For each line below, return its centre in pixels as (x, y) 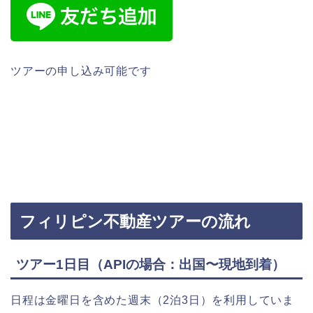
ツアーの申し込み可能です (81, 71)
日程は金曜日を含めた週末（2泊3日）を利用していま (152, 300)
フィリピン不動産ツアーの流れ (135, 221)
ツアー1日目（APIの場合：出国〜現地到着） (151, 265)
